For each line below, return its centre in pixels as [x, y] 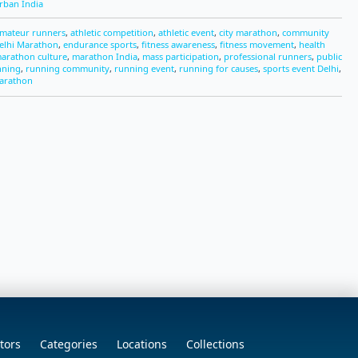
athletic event [186, 32]
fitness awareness [178, 44]
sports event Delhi [301, 68]
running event [144, 68]
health [312, 44]
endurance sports [100, 44]
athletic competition [112, 32]
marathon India [105, 56]
